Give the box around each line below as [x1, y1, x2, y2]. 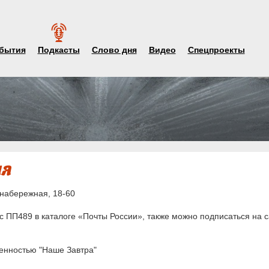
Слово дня [91, 45, 137, 55]
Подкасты [37, 45, 80, 55]
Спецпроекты [187, 45, 245, 55]
